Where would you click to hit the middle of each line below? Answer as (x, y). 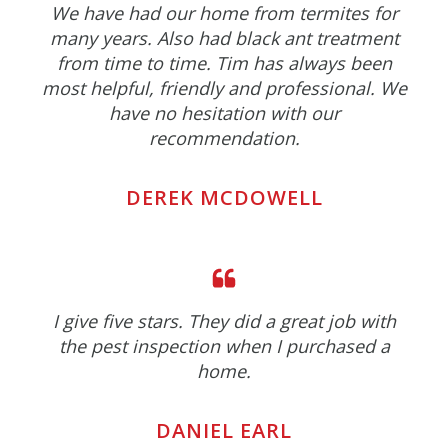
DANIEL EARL (224, 431)
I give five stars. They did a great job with (224, 321)
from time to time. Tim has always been (224, 63)
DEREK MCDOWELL (224, 198)
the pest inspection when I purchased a (224, 346)
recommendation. (224, 138)
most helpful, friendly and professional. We (224, 88)
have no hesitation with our (224, 113)
